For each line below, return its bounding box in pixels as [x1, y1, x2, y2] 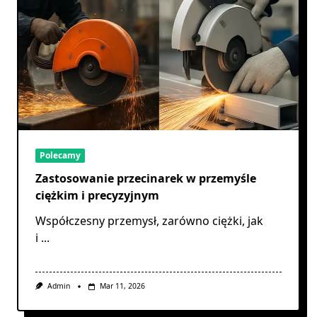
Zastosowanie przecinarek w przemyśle [35, 171, 256, 187]
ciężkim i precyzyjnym [35, 188, 159, 204]
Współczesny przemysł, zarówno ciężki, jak [35, 213, 263, 229]
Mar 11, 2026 [99, 281, 145, 292]
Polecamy [40, 149, 81, 162]
